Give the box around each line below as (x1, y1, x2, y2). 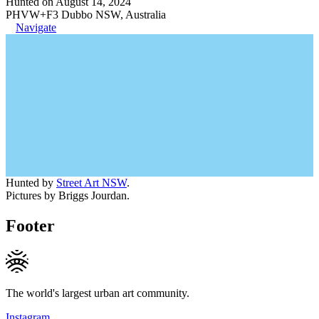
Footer (6, 216, 55, 235)
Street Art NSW (56, 177, 127, 189)
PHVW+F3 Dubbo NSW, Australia (6, 9, 166, 21)
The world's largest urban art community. (6, 286, 189, 299)
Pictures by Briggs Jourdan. (6, 189, 130, 202)
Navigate (16, 21, 56, 33)
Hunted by (6, 177, 56, 189)
